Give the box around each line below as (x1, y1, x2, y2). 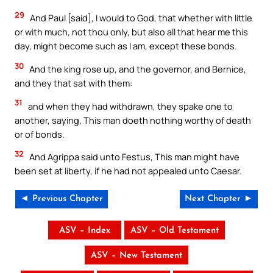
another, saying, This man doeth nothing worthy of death (15, 113, 251, 126)
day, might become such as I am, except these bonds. (15, 40, 237, 52)
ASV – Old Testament (130, 225, 219, 235)
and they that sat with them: (15, 76, 132, 89)
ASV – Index (59, 225, 110, 235)
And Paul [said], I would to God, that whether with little (28, 12, 252, 24)
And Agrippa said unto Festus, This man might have (27, 151, 239, 163)
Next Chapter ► (185, 194, 253, 204)
